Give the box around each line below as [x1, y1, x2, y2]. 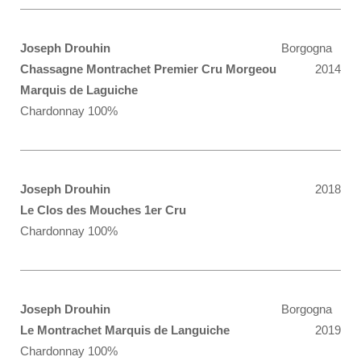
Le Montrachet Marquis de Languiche [20, 323, 230, 337]
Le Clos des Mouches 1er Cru [20, 203, 186, 217]
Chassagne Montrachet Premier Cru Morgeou [20, 62, 276, 76]
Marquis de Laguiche [20, 83, 138, 97]
